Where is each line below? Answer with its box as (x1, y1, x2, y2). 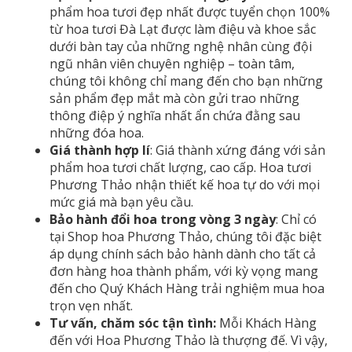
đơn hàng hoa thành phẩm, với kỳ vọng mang (49, 262, 318, 280)
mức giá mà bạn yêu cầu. (49, 192, 193, 211)
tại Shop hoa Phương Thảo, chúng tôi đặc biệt (49, 227, 321, 245)
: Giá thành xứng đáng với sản (150, 141, 325, 159)
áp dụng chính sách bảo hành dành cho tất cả (49, 244, 316, 262)
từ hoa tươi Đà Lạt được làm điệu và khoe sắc (49, 20, 316, 38)
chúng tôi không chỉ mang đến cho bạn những (49, 71, 323, 90)
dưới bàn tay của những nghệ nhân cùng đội (49, 37, 312, 55)
